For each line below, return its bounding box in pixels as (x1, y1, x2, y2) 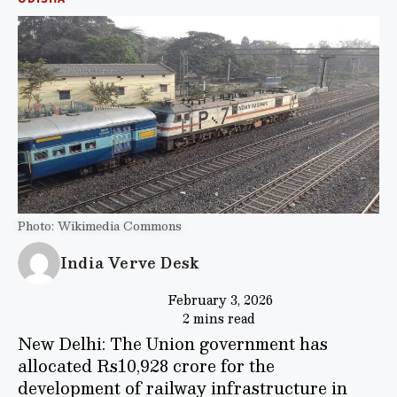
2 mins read (183, 307, 256, 329)
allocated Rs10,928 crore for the (18, 351, 275, 379)
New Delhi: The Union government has (18, 329, 328, 357)
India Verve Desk (60, 251, 200, 276)
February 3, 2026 (168, 288, 273, 310)
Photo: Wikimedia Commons (18, 215, 182, 236)
